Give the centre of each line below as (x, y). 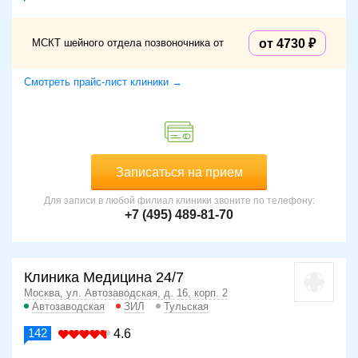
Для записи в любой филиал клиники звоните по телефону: (179, 201)
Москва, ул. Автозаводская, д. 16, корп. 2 (126, 293)
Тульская (186, 307)
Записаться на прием (179, 173)
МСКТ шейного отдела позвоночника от (128, 43)
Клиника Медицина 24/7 (104, 278)
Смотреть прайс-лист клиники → (103, 82)
